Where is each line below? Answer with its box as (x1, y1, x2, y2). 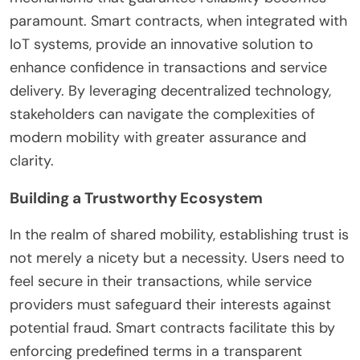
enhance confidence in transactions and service (10, 57, 327, 77)
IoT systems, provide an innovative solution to (10, 34, 313, 54)
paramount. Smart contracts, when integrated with (10, 10, 347, 31)
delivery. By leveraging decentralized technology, (10, 80, 331, 100)
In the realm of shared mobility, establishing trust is (10, 224, 349, 244)
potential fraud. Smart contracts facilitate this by (10, 317, 335, 337)
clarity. (10, 150, 54, 170)
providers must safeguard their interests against (10, 294, 331, 314)
